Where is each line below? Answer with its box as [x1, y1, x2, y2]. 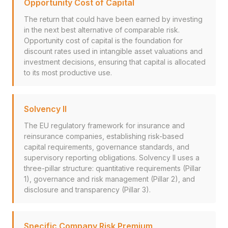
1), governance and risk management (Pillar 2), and [24, 175, 195, 183]
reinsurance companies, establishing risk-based [24, 132, 184, 140]
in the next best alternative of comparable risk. [24, 25, 180, 34]
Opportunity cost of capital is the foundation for [24, 36, 183, 45]
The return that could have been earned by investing [24, 15, 203, 23]
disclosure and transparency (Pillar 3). [24, 185, 151, 194]
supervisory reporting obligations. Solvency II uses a [24, 153, 199, 162]
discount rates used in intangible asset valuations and [24, 47, 203, 55]
